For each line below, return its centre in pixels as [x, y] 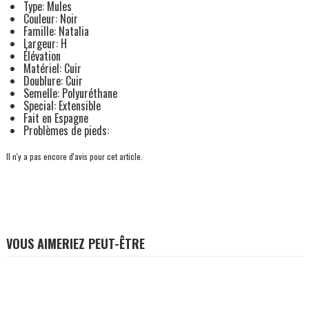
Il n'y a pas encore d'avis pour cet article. [74, 156]
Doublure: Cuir [53, 80]
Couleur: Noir [50, 18]
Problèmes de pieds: [67, 130]
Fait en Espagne [56, 118]
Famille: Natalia [56, 31]
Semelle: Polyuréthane [70, 93]
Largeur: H [45, 43]
